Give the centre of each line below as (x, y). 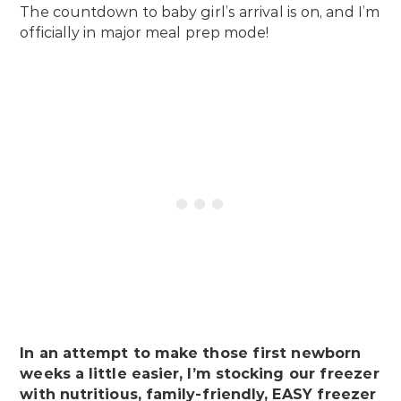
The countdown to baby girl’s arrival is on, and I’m (200, 13)
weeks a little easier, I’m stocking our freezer (200, 374)
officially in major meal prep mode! (145, 33)
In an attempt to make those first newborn (191, 354)
